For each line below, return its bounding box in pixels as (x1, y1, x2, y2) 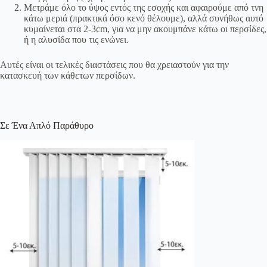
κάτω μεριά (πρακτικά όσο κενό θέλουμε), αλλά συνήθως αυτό (24, 13, 263, 23)
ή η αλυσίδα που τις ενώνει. (24, 34, 129, 45)
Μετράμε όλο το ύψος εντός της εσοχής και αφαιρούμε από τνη (24, 2, 263, 13)
